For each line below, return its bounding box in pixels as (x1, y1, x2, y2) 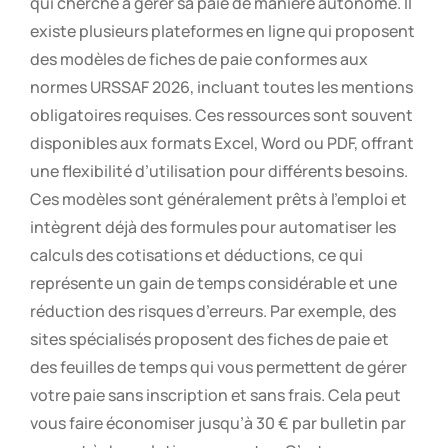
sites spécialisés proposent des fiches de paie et (30, 328, 389, 351)
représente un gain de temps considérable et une (30, 272, 397, 295)
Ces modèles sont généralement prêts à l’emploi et (30, 188, 407, 211)
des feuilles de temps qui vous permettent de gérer (30, 356, 407, 379)
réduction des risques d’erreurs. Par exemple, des (30, 300, 396, 323)
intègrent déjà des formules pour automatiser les (30, 216, 396, 239)
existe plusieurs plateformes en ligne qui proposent (30, 20, 415, 43)
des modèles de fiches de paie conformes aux (30, 48, 368, 71)
